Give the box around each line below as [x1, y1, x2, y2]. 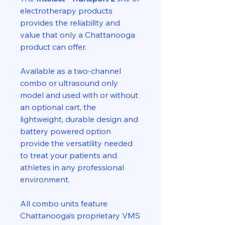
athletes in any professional [20, 162, 124, 172]
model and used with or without [20, 89, 138, 100]
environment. [20, 174, 70, 184]
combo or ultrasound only [20, 77, 118, 88]
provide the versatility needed [20, 138, 133, 148]
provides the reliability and [20, 17, 120, 28]
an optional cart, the [20, 101, 96, 112]
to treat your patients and [20, 150, 117, 160]
